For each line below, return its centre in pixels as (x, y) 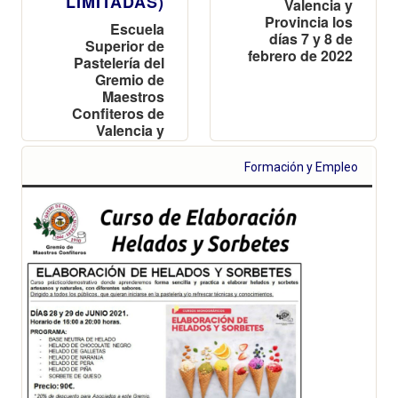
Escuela (137, 28)
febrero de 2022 (300, 55)
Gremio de (130, 79)
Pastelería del (119, 62)
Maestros (133, 96)
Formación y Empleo (302, 167)
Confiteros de (118, 113)
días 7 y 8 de (311, 38)
